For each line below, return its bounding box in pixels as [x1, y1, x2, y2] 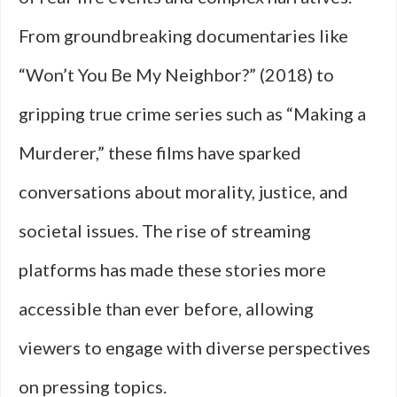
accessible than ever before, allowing [19, 298, 314, 319]
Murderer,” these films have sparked [19, 142, 301, 163]
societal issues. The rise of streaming [19, 220, 311, 241]
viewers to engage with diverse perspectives [19, 337, 370, 358]
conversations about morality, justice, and [19, 181, 348, 202]
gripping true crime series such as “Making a [19, 103, 366, 124]
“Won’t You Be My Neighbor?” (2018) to [19, 64, 334, 85]
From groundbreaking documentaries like [19, 25, 348, 46]
